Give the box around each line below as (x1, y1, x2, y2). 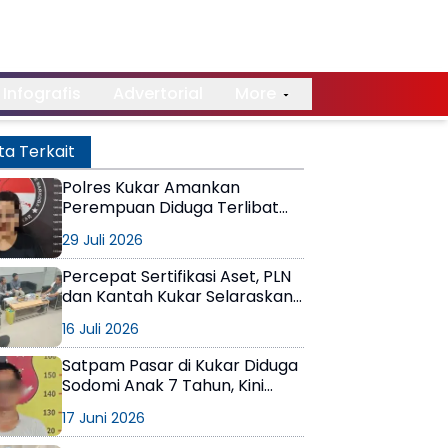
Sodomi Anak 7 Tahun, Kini (62, 374, 264, 397)
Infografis (2, 82, 81, 106)
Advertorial (112, 82, 203, 106)
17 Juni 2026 (62, 408, 145, 428)
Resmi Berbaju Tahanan (62, 394, 247, 417)
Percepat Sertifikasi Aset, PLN (62, 265, 291, 288)
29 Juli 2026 (62, 230, 143, 250)
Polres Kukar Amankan (62, 176, 240, 199)
